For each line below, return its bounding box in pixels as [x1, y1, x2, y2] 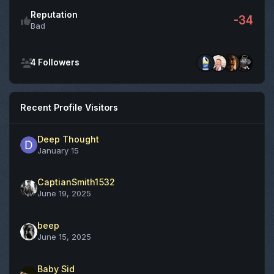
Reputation [31, 9, 78, 20]
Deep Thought [37, 133, 99, 144]
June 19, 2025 [37, 188, 91, 199]
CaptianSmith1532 [37, 177, 115, 188]
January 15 [37, 145, 79, 155]
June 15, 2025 [37, 232, 91, 242]
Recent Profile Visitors [20, 102, 119, 113]
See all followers [9, 42, 73, 53]
